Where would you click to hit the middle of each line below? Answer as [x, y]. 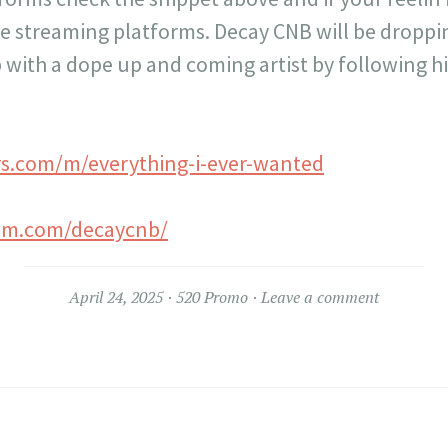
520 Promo [212, 297]
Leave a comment [320, 297]
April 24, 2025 [116, 297]
